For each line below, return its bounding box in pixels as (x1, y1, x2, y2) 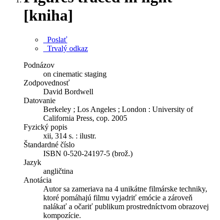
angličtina (43, 166, 73, 175)
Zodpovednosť (24, 78, 70, 87)
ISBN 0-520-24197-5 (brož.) (43, 149, 133, 158)
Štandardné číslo (24, 140, 75, 149)
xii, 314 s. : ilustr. (43, 131, 96, 140)
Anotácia (24, 175, 52, 184)
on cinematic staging (43, 69, 107, 78)
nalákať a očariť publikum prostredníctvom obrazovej (43, 202, 209, 211)
